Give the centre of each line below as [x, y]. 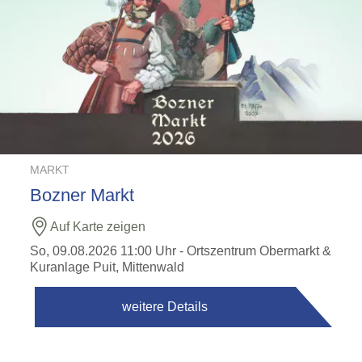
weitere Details [165, 307]
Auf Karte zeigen [98, 227]
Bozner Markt [82, 195]
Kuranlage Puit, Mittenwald [107, 267]
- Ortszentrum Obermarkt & [254, 251]
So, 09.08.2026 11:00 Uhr [103, 251]
